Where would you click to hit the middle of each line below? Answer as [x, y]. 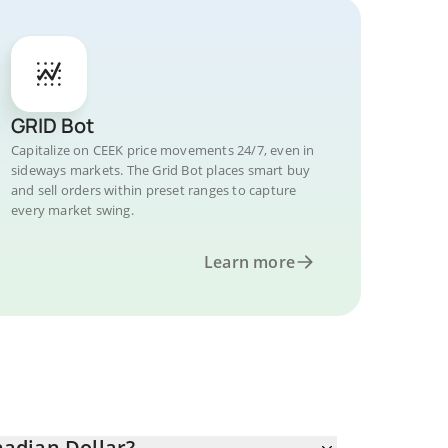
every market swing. [72, 210]
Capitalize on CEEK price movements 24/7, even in [163, 150]
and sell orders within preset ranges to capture [154, 190]
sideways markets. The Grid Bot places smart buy [161, 170]
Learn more [249, 262]
